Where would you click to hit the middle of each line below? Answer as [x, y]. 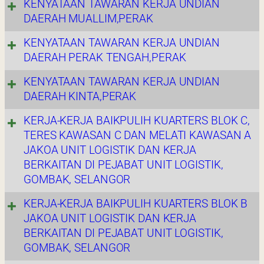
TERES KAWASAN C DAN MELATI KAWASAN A [138, 135]
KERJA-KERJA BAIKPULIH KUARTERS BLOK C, [137, 121]
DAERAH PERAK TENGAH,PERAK [105, 57]
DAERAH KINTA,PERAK [80, 96]
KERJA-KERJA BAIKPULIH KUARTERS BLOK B [136, 204]
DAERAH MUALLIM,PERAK [88, 19]
